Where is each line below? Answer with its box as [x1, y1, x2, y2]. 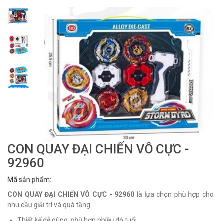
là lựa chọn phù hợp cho [134, 190, 214, 199]
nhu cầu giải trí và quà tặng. [7, 201, 92, 209]
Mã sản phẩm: [7, 176, 51, 184]
